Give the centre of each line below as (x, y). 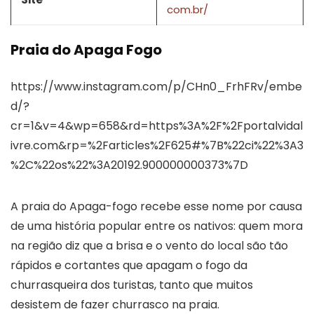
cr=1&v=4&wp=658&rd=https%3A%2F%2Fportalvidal (157, 125)
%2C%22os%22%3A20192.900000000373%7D (129, 165)
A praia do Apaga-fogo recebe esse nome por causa (156, 206)
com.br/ (187, 9)
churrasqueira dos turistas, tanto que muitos (132, 285)
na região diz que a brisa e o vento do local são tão (149, 245)
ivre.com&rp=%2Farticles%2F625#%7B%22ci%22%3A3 (157, 145)
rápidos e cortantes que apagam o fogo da (129, 265)
